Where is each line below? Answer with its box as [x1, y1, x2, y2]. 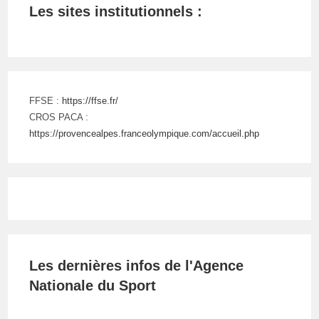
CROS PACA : [29, 112, 89, 122]
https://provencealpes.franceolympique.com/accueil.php [29, 128, 260, 139]
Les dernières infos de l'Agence [29, 258, 244, 273]
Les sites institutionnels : [29, 4, 203, 19]
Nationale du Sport [29, 278, 157, 293]
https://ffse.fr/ [62, 95, 119, 106]
